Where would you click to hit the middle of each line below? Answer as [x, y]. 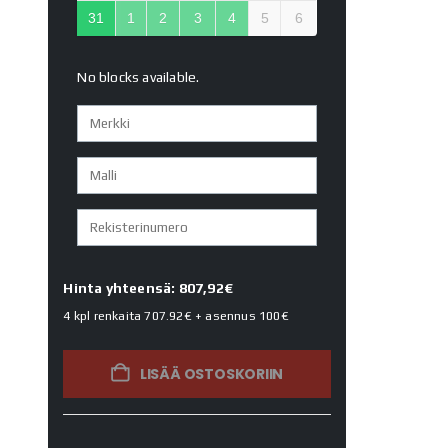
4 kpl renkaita [104, 316]
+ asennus [225, 316]
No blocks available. [138, 77]
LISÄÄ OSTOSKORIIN [211, 374]
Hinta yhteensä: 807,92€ [148, 288]
